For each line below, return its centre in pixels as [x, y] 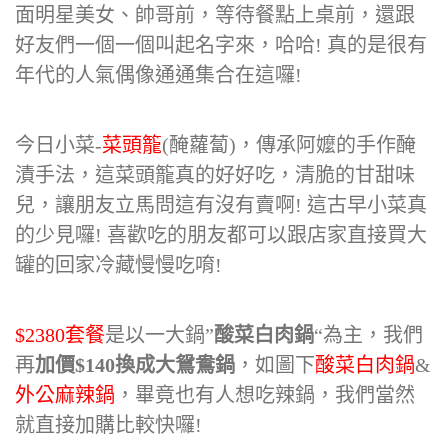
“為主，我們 [368, 335]
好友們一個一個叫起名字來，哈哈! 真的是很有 [221, 45]
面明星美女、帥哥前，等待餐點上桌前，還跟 [215, 15]
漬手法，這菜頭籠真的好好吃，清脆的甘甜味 [215, 175]
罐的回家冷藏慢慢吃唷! [118, 265]
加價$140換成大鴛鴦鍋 [135, 365]
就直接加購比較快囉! [108, 425]
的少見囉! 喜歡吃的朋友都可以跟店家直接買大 [221, 235]
